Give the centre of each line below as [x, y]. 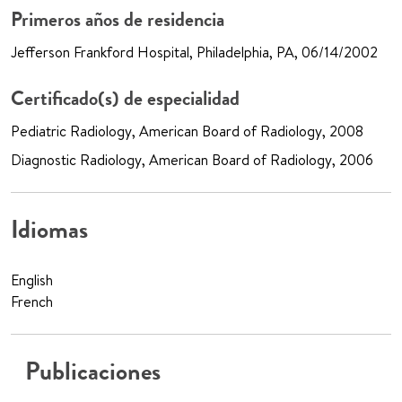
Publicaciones [93, 372]
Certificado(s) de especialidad [125, 99]
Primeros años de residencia [118, 20]
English [32, 280]
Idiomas [49, 230]
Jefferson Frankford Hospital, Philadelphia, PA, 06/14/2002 [194, 52]
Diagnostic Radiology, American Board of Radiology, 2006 [192, 160]
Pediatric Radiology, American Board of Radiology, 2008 [187, 131]
